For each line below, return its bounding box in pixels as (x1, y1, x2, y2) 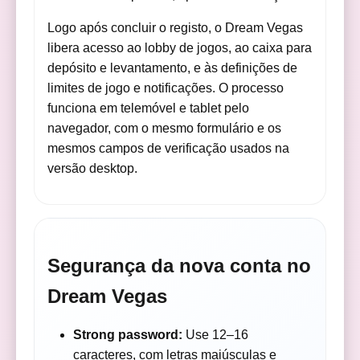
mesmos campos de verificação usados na (47, 141, 290, 155)
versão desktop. (47, 161, 138, 175)
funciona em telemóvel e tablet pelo (47, 100, 250, 115)
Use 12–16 (182, 327, 249, 342)
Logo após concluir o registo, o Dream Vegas (47, 20, 304, 35)
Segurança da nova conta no (47, 254, 312, 276)
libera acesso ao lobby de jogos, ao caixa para (47, 40, 313, 55)
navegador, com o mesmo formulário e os (47, 121, 282, 135)
